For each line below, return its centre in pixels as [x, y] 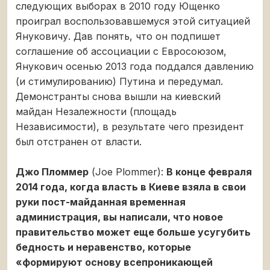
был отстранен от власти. [79, 141]
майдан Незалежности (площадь [96, 111]
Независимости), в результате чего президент [130, 126]
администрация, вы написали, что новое [119, 217]
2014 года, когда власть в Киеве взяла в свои [131, 187]
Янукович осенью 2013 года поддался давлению [135, 66]
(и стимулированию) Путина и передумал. [119, 81]
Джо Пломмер [52, 171]
